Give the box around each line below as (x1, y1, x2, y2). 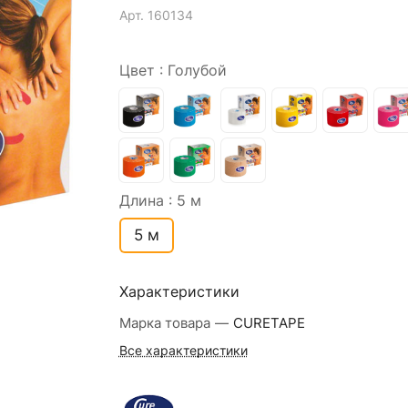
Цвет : (118, 62, 168, 79)
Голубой (167, 62, 227, 79)
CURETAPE (232, 315, 305, 331)
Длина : (118, 192, 177, 209)
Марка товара (118, 315, 214, 331)
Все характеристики (118, 343, 248, 358)
